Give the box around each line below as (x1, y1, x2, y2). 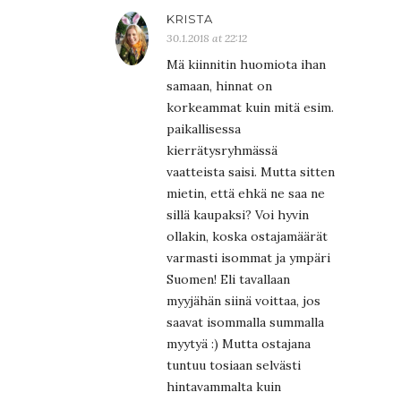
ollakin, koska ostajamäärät (166, 228, 328, 245)
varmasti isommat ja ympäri (166, 250, 330, 267)
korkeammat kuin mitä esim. (166, 99, 334, 116)
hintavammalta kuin (166, 379, 281, 396)
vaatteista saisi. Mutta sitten (166, 164, 335, 181)
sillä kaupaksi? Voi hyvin (166, 207, 309, 224)
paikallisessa (166, 121, 241, 138)
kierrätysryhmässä (166, 142, 277, 159)
